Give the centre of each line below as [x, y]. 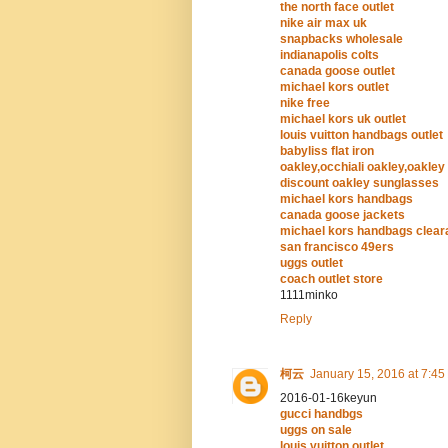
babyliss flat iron [327, 151]
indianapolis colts [329, 55]
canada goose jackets [342, 215]
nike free [305, 103]
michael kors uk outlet [343, 119]
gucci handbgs [321, 414]
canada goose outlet [337, 71]
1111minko [309, 295]
